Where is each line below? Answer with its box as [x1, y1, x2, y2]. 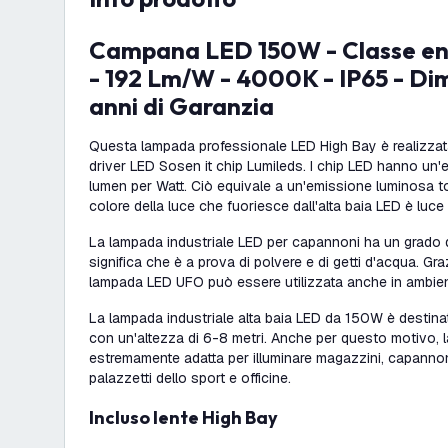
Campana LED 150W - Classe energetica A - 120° [89, 35, 106, 65]
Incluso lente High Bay [94, 406, 278, 429]
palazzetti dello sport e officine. [89, 369, 291, 387]
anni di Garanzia [89, 91, 274, 121]
